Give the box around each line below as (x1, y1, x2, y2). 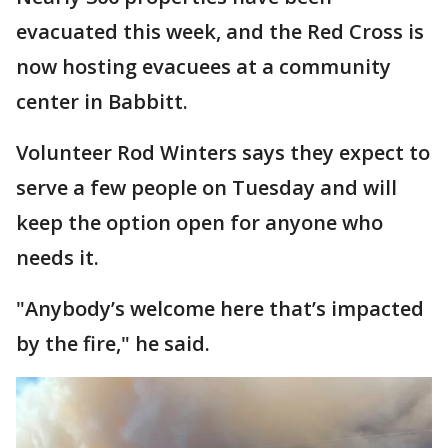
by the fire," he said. (16, 330, 210, 357)
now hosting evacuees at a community (16, 53, 391, 80)
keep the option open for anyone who (16, 209, 383, 236)
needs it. (16, 244, 99, 271)
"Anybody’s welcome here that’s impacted (16, 295, 424, 322)
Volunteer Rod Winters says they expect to (16, 139, 430, 166)
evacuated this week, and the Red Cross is (16, 18, 424, 45)
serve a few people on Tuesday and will (16, 174, 397, 201)
